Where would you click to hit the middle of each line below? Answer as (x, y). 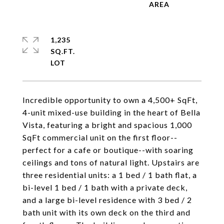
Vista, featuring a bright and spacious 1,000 (107, 125)
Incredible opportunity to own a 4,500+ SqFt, (110, 100)
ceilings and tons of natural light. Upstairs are (111, 162)
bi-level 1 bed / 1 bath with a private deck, (105, 187)
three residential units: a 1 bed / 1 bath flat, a (110, 175)
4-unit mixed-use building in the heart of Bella (111, 112)
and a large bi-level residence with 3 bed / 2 (107, 200)
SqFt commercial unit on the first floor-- (100, 137)
